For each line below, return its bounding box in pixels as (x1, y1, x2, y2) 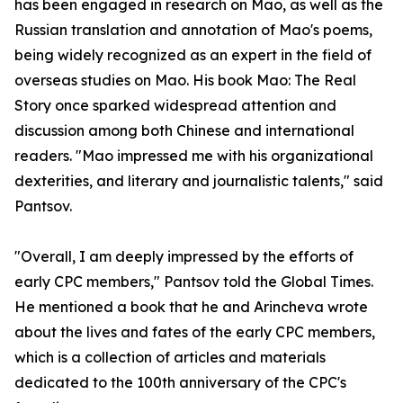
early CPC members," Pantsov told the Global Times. (14, 273, 373, 291)
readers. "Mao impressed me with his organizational (14, 147, 373, 165)
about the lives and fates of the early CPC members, (14, 323, 375, 341)
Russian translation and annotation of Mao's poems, (14, 21, 372, 39)
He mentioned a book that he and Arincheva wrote (14, 298, 368, 316)
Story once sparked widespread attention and (14, 96, 336, 114)
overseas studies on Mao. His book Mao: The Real (14, 71, 356, 89)
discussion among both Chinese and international (14, 121, 354, 139)
